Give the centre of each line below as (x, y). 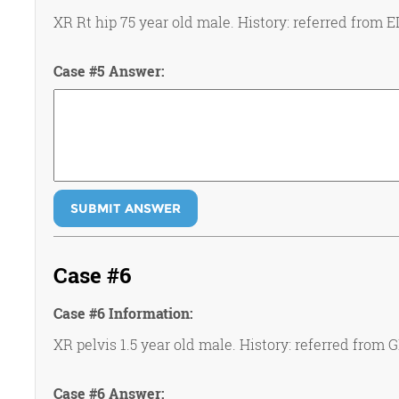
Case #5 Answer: (109, 71)
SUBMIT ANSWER (125, 208)
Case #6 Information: (123, 313)
